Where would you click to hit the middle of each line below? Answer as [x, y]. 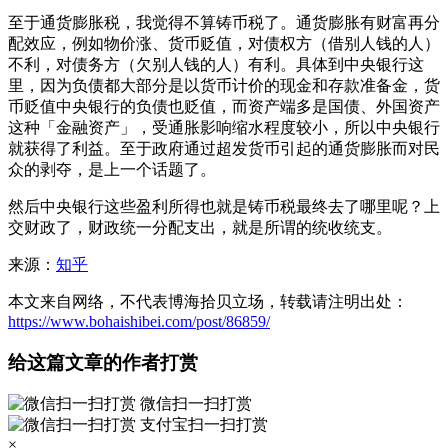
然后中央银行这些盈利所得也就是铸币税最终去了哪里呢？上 [224, 206]
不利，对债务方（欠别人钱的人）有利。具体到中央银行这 [216, 64]
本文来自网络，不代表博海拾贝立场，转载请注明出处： [208, 301]
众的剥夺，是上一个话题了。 [112, 169]
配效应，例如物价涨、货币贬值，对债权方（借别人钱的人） [224, 43]
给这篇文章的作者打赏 [103, 362]
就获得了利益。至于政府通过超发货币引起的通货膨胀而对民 [224, 148]
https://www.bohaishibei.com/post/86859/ [139, 321]
